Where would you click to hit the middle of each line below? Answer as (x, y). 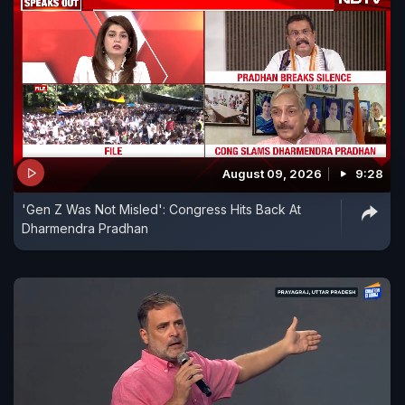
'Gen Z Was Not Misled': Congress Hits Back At (161, 210)
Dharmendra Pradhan (85, 229)
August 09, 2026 (272, 174)
